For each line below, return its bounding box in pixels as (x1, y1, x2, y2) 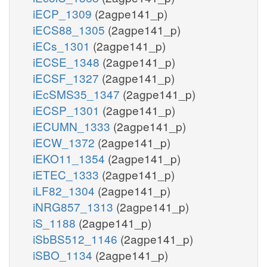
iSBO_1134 (33, 246, 95, 263)
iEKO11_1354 (33, 150, 108, 166)
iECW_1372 (33, 133, 98, 150)
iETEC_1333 (33, 166, 102, 182)
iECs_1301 (33, 37, 93, 54)
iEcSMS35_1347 (33, 85, 123, 102)
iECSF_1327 (33, 69, 102, 86)
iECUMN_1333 (33, 117, 113, 134)
